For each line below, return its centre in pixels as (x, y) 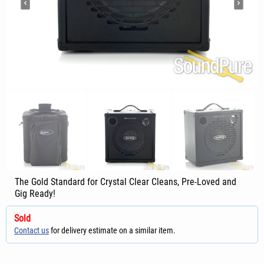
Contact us (32, 230)
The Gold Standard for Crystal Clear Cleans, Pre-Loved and (126, 182)
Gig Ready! (35, 194)
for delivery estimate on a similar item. (112, 230)
